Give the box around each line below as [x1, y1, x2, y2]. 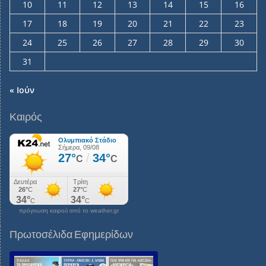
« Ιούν [9, 84, 34, 96]
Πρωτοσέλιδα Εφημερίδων [9, 227, 133, 242]
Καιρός [9, 110, 42, 124]
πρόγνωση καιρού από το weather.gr [19, 207, 119, 214]
